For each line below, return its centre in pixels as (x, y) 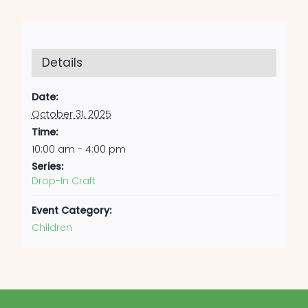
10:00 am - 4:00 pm (78, 149)
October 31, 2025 (71, 114)
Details (62, 62)
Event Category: (71, 210)
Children (52, 227)
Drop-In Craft (63, 180)
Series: (47, 166)
